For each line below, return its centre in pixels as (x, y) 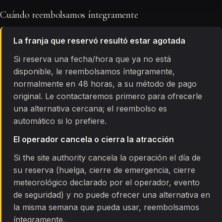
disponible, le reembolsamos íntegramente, (94, 71)
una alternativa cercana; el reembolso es (90, 109)
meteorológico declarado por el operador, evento (107, 182)
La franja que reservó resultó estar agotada (99, 41)
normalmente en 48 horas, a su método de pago (105, 84)
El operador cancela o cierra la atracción (94, 139)
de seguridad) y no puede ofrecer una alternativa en (112, 195)
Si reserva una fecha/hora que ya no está (92, 59)
